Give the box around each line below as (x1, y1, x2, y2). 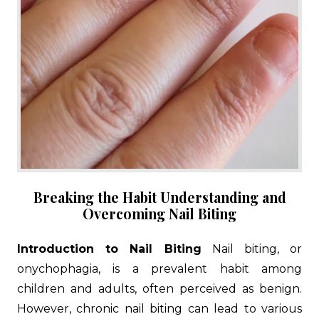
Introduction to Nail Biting (17, 242, 202, 256)
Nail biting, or (201, 242, 302, 256)
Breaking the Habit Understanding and (33, 188, 286, 206)
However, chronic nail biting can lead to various (17, 302, 302, 315)
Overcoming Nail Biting (83, 204, 236, 223)
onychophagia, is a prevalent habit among (17, 262, 302, 276)
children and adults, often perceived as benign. (17, 282, 302, 296)
